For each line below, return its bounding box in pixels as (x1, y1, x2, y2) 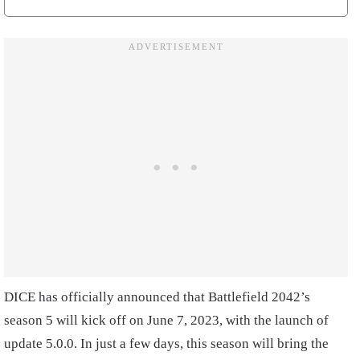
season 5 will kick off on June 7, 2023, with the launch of (4, 312, 329, 328)
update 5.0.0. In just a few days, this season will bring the (4, 335, 329, 351)
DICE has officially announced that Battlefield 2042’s (4, 288, 310, 305)
